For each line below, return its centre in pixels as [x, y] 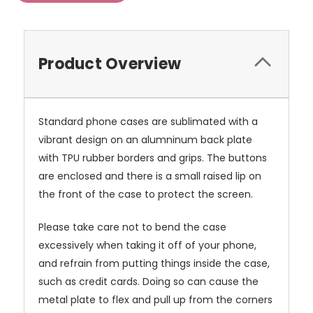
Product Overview [110, 64]
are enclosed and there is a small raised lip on [150, 176]
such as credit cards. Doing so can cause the [148, 282]
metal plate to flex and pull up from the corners [155, 300]
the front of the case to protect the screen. [146, 195]
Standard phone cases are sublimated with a [148, 122]
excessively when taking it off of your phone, [147, 246]
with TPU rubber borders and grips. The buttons [153, 158]
